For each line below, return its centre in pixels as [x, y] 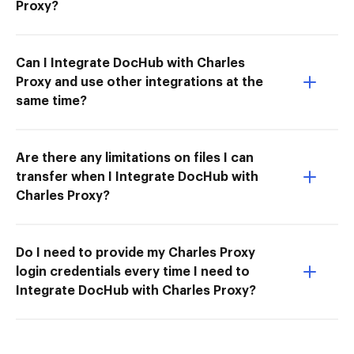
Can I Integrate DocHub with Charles [130, 63]
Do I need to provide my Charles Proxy [136, 252]
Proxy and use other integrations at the [139, 82]
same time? [51, 101]
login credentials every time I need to [133, 271]
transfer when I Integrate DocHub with [137, 177]
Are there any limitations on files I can [135, 158]
